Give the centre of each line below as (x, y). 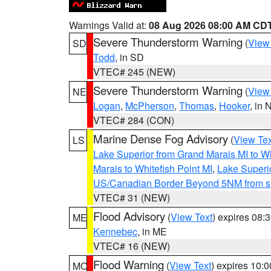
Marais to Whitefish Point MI (153, 168)
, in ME (152, 231)
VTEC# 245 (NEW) (134, 72)
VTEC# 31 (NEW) (132, 198)
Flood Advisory (129, 216)
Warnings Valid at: (109, 25)
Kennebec (115, 231)
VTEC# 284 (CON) (134, 120)
